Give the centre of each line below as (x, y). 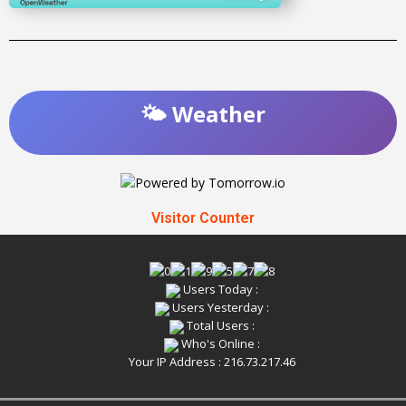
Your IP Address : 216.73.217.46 (212, 362)
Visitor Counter (203, 218)
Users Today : (219, 290)
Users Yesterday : (219, 308)
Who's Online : (219, 344)
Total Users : (219, 326)
